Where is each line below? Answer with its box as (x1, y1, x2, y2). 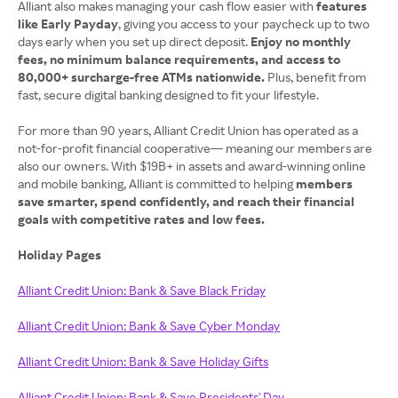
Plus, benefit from (267, 69, 366, 85)
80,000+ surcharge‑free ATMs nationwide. (18, 69, 267, 85)
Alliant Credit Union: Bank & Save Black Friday (18, 283, 266, 298)
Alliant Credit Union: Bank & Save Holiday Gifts (18, 354, 268, 370)
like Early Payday (18, 16, 118, 32)
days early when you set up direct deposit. (18, 34, 248, 50)
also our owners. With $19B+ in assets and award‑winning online (18, 158, 366, 174)
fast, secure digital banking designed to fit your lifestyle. (18, 87, 322, 103)
